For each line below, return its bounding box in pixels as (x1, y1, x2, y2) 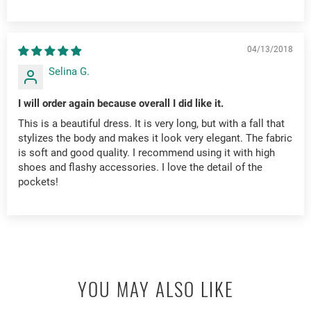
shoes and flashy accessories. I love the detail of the (18, 161, 262, 174)
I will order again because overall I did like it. (18, 97, 224, 110)
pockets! (18, 176, 58, 189)
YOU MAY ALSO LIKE (77, 275, 234, 303)
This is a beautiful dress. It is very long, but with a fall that (18, 117, 285, 131)
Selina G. (49, 65, 90, 78)
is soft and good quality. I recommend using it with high (18, 146, 275, 160)
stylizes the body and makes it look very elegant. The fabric (18, 132, 292, 145)
